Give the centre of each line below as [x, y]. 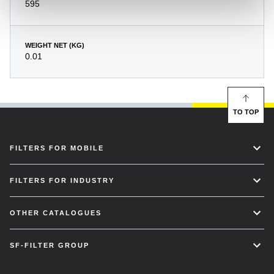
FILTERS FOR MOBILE [57, 148]
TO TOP [246, 112]
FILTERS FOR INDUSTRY [62, 181]
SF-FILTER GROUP [50, 246]
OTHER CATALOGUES [56, 213]
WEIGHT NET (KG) [55, 46]
